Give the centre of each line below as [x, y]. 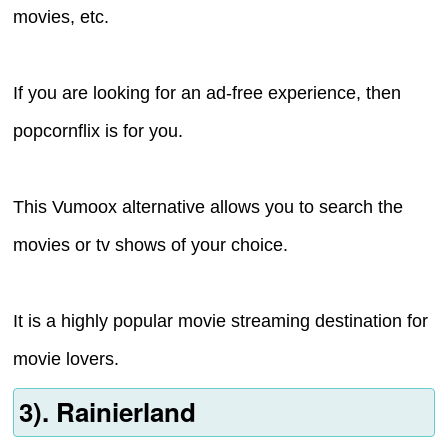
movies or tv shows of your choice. [151, 245]
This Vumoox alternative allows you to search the [208, 207]
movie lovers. [66, 359]
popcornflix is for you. [98, 131]
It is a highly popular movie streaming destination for [221, 321]
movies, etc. [61, 17]
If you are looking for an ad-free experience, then [207, 93]
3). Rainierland [107, 412]
